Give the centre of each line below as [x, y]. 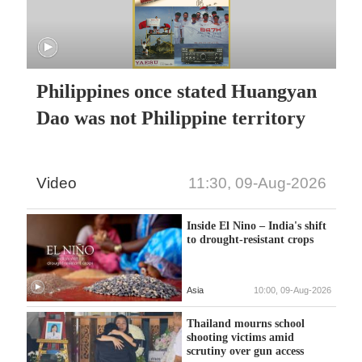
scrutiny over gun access [245, 350]
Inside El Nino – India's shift [256, 226]
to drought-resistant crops [250, 240]
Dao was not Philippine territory [171, 118]
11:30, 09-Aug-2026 [257, 183]
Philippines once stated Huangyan [177, 91]
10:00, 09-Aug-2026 [292, 290]
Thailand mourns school [245, 323]
